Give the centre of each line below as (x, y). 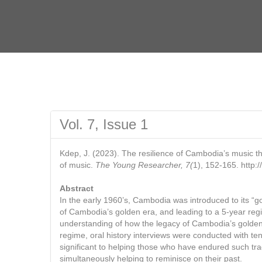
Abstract (77, 188)
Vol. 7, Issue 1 (104, 124)
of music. (76, 165)
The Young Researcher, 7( (143, 165)
